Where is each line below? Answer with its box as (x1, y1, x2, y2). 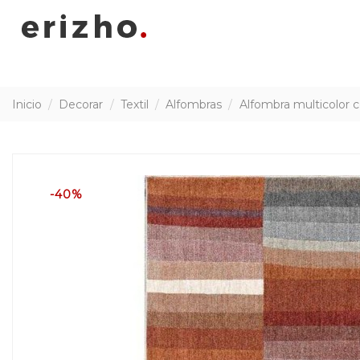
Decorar (59, 96, 104, 112)
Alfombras (166, 96, 223, 112)
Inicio (12, 96, 42, 112)
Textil (120, 96, 149, 112)
